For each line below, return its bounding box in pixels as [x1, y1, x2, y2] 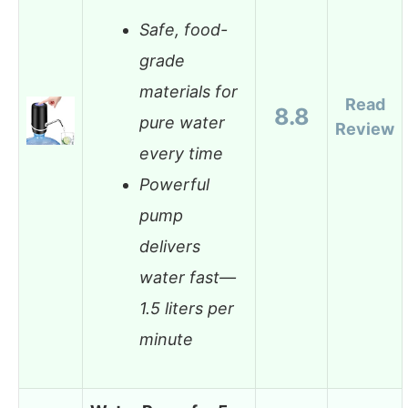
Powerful [139, 175, 209, 195]
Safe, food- [139, 20, 228, 40]
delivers [139, 237, 200, 257]
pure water [139, 113, 225, 133]
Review [335, 118, 394, 138]
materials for [139, 82, 238, 102]
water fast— [139, 268, 236, 288]
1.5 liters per [139, 299, 234, 319]
